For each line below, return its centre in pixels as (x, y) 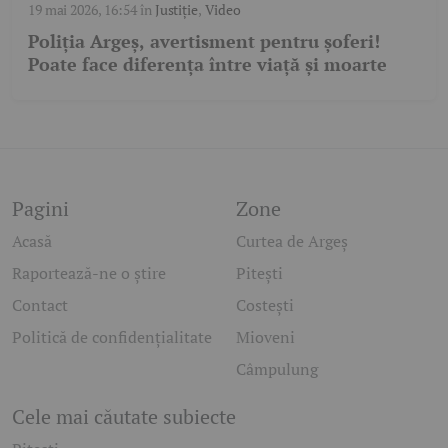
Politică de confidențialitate (112, 337)
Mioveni (265, 337)
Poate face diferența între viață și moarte (207, 64)
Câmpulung (277, 369)
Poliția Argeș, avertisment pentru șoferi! (204, 41)
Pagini (40, 209)
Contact (40, 305)
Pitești (259, 273)
